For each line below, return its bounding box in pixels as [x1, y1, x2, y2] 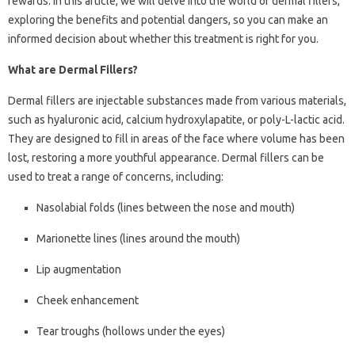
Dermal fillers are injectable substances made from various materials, [8, 94, 346, 108]
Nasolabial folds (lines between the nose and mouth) [36, 201, 295, 215]
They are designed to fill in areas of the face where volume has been [8, 132, 345, 146]
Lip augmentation [36, 263, 121, 277]
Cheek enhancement [36, 294, 139, 307]
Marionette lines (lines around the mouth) [36, 232, 240, 246]
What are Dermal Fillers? [8, 63, 138, 77]
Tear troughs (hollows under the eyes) [36, 325, 225, 338]
